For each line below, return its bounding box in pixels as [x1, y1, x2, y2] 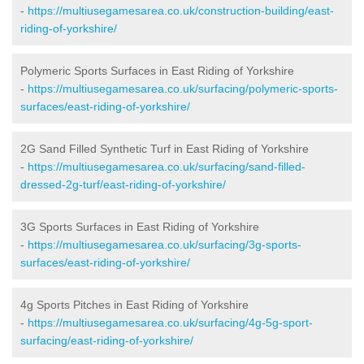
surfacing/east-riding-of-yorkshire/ [20, 333, 193, 347]
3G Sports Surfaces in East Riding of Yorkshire [20, 219, 259, 233]
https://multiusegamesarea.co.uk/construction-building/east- [28, 3, 334, 17]
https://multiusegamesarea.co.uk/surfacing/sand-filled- [28, 159, 305, 173]
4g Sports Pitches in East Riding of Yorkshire [20, 297, 249, 311]
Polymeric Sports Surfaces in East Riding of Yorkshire [20, 63, 294, 77]
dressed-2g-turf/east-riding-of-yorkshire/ [20, 177, 226, 191]
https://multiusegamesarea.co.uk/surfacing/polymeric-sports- [28, 81, 338, 95]
